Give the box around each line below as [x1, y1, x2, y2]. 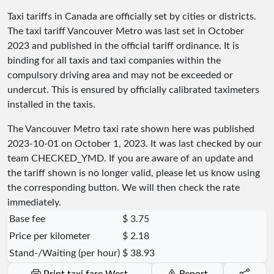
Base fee [9, 213, 45, 224]
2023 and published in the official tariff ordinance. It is [7, 40, 239, 51]
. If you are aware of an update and [104, 153, 253, 163]
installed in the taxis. [7, 99, 95, 109]
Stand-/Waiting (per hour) [9, 248, 120, 258]
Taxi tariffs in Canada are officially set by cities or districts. [7, 11, 256, 21]
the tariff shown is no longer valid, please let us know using [7, 168, 260, 178]
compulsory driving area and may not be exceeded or [7, 70, 233, 80]
